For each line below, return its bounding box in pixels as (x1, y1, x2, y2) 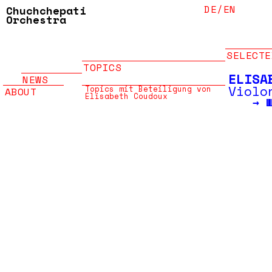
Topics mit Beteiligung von (84, 83, 211, 95)
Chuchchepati (6, 2, 86, 18)
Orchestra (6, 12, 66, 27)
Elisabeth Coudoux (84, 90, 168, 102)
